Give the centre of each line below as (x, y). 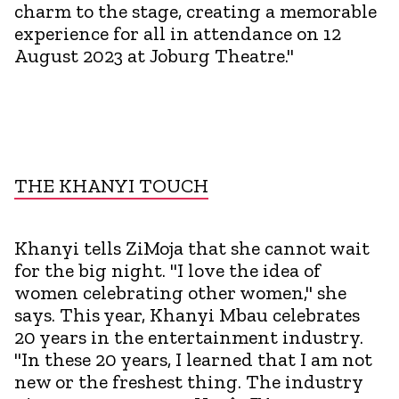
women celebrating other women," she (180, 292)
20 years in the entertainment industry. (189, 337)
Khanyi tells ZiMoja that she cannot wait (192, 248)
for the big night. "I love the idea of (167, 270)
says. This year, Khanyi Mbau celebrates (187, 314)
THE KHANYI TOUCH (111, 185)
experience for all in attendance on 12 (178, 33)
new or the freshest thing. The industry (188, 381)
